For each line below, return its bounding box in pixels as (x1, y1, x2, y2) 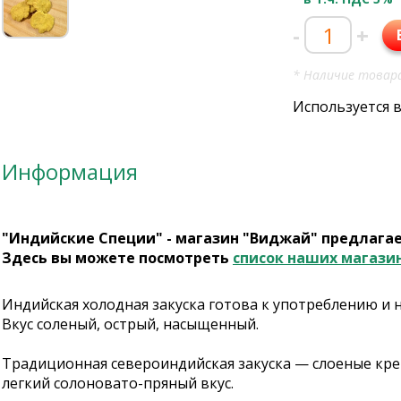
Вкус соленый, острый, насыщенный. (2, 314, 259, 334)
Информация (2, 157, 138, 186)
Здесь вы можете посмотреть (2, 248, 233, 268)
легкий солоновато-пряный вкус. (2, 373, 234, 393)
